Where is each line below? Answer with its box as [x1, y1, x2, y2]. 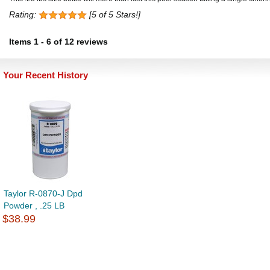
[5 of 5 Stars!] [87, 9, 140, 19]
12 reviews [64, 36, 108, 46]
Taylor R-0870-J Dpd [4, 188, 83, 198]
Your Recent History [3, 69, 88, 80]
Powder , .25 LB [4, 200, 64, 210]
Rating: [9, 9, 39, 19]
